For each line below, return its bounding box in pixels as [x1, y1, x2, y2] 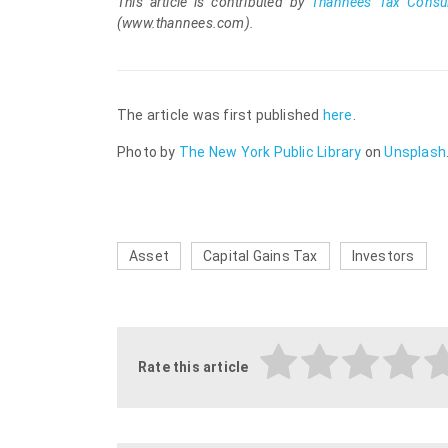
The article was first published [117, 107, 323, 123]
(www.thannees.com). [117, 15, 254, 31]
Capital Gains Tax [203, 248, 318, 264]
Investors [351, 248, 415, 264]
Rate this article [137, 359, 249, 376]
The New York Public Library [178, 144, 362, 160]
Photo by [117, 144, 179, 160]
